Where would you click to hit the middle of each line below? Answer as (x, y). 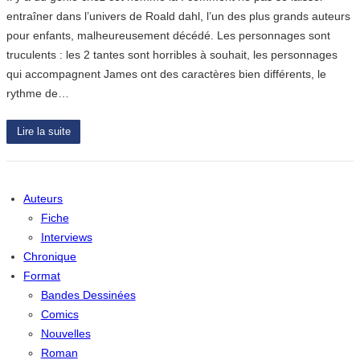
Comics (59, 314)
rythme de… (38, 93)
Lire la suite (43, 131)
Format (42, 275)
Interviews (66, 237)
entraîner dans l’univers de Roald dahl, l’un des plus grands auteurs (178, 16)
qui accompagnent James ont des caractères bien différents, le (166, 74)
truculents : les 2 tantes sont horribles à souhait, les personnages (172, 54)
